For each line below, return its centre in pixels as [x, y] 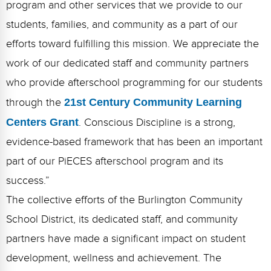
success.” [28, 181]
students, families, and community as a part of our [122, 24]
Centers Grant [42, 122]
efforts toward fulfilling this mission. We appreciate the [132, 44]
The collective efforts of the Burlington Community [124, 200]
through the [35, 103]
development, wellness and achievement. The [114, 258]
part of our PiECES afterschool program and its [115, 161]
